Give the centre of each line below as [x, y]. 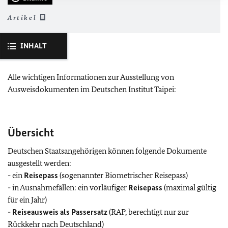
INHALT [34, 46]
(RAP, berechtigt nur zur [148, 212]
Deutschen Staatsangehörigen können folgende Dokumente [107, 151]
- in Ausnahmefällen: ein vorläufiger [68, 187]
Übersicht [31, 132]
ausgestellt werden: [39, 163]
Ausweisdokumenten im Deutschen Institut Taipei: [92, 89]
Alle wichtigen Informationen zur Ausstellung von [91, 77]
